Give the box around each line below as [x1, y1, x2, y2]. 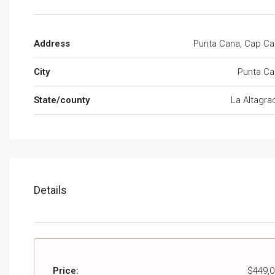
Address [34, 38, 70, 50]
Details [34, 184, 67, 197]
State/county [34, 95, 90, 106]
